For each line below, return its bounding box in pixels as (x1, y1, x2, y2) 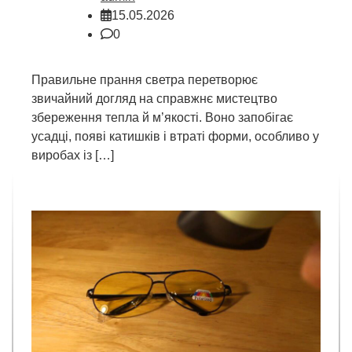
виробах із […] (31, 148, 114, 163)
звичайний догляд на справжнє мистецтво (31, 92, 277, 106)
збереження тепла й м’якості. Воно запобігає (31, 111, 293, 125)
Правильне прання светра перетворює (31, 73, 258, 87)
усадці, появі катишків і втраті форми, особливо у (31, 130, 319, 144)
